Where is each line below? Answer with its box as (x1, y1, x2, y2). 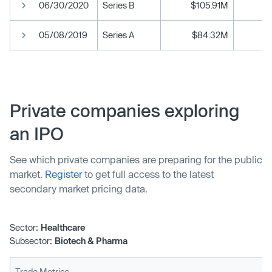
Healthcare (41, 222, 85, 233)
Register (45, 168, 82, 180)
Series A (103, 30, 134, 40)
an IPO (10, 123, 64, 144)
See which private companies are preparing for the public (10, 154, 262, 165)
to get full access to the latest (82, 168, 214, 180)
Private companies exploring (10, 100, 239, 121)
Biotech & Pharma (55, 236, 127, 246)
